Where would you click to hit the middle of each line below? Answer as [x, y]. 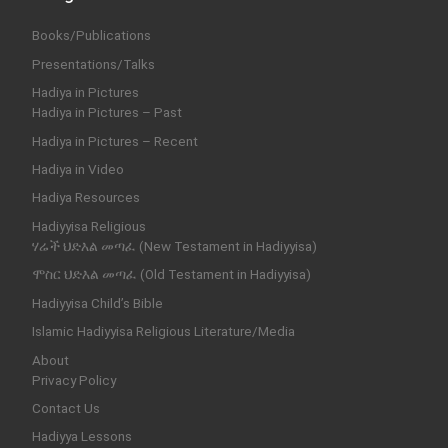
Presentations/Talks [93, 63]
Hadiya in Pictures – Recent [114, 140]
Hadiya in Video [77, 168]
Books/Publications [91, 35]
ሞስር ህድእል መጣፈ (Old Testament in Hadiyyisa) [171, 274]
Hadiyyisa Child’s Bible [97, 302]
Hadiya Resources [85, 197]
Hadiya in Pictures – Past [106, 112]
